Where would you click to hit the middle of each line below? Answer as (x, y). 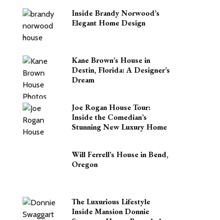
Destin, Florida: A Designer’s (121, 70)
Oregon (85, 164)
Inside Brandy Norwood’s (116, 13)
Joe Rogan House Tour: (111, 107)
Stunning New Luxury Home (119, 127)
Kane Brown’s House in (111, 60)
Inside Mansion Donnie (110, 211)
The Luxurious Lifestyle (111, 202)
